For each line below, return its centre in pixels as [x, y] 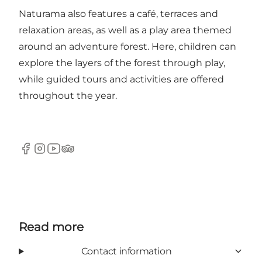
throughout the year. [68, 95]
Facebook [41, 154]
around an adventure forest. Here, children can [127, 46]
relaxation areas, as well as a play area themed [125, 30]
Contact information [126, 251]
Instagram [56, 154]
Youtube [66, 154]
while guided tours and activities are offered [121, 79]
